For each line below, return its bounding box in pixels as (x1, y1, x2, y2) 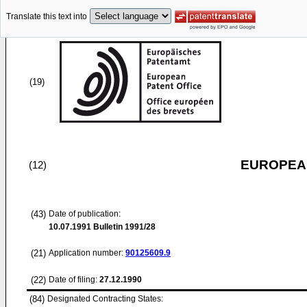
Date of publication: (49, 209, 121, 219)
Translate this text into (6, 12, 87, 22)
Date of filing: (49, 275, 97, 284)
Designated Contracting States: (47, 294, 163, 304)
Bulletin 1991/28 (91, 222, 156, 232)
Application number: (49, 248, 125, 258)
